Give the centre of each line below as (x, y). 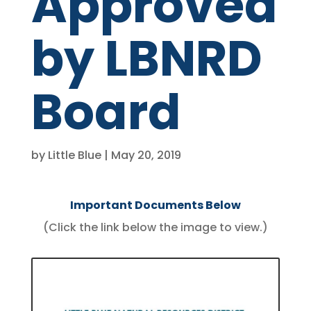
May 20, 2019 (146, 155)
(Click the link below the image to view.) (155, 227)
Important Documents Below (155, 205)
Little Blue (74, 155)
